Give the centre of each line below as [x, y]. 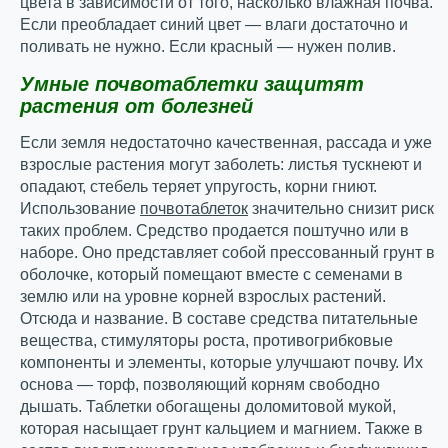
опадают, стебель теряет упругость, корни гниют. [198, 186]
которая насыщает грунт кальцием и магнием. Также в [221, 428]
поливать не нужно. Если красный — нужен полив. [208, 46]
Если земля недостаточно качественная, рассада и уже [226, 142]
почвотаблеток [194, 208]
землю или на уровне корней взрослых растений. [203, 296]
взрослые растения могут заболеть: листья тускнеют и [221, 164]
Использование [80, 208]
